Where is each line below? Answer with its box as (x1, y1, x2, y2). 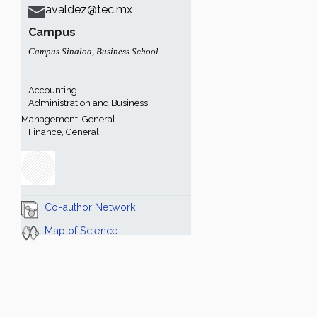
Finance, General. (28, 127, 101, 137)
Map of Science (45, 224, 118, 236)
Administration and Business (28, 98, 148, 108)
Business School (96, 46, 158, 57)
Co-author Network (45, 201, 136, 213)
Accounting (28, 85, 77, 96)
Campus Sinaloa (28, 46, 92, 57)
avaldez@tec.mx (45, 3, 132, 16)
